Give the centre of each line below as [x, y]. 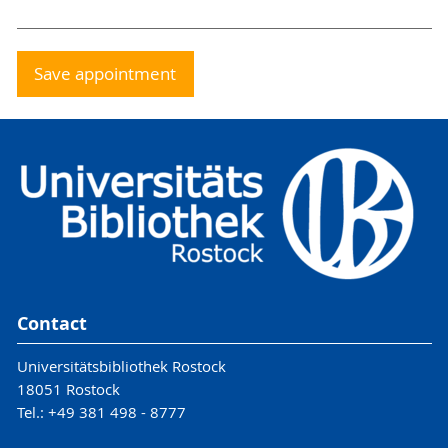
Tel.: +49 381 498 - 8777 [101, 411]
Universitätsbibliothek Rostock [121, 365]
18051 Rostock [68, 388]
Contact [51, 324]
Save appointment [105, 73]
